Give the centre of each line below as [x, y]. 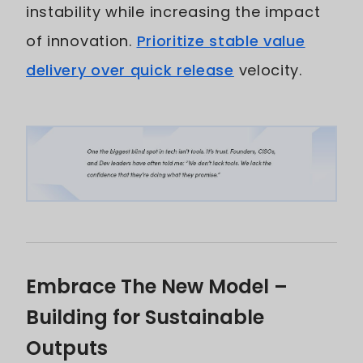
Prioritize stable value [221, 41]
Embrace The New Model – [157, 287]
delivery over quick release [130, 70]
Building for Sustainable [145, 318]
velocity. [268, 70]
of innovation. [81, 41]
